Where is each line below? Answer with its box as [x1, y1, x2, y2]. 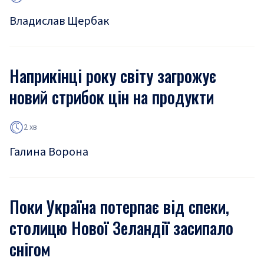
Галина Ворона [9, 144, 88, 160]
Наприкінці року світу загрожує [9, 64, 216, 88]
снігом [9, 237, 50, 261]
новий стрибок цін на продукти [9, 85, 214, 109]
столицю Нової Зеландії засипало [9, 216, 233, 240]
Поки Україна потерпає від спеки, [9, 194, 229, 219]
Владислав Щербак [9, 13, 109, 29]
